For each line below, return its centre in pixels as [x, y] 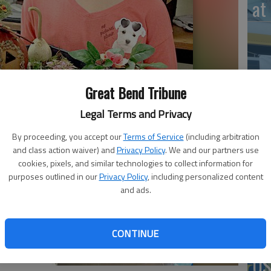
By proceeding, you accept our [67, 136]
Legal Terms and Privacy [135, 114]
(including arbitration [222, 136]
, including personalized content [205, 176]
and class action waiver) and [64, 150]
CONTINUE [135, 233]
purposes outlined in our [53, 176]
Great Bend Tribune [135, 93]
